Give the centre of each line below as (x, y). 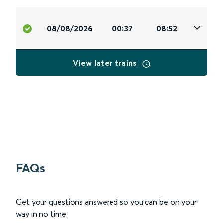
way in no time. (42, 214)
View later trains (106, 63)
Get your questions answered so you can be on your (107, 202)
